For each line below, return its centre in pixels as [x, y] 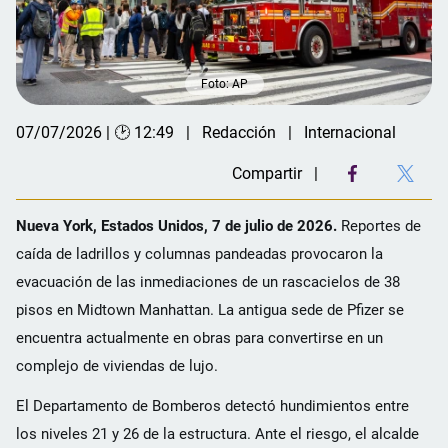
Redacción [239, 132]
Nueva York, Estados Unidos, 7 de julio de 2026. [176, 225]
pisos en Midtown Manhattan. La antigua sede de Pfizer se [210, 309]
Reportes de [379, 225]
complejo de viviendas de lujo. [117, 365]
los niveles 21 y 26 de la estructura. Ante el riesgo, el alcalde [217, 433]
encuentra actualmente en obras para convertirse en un [199, 337]
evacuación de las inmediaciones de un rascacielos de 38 [208, 281]
